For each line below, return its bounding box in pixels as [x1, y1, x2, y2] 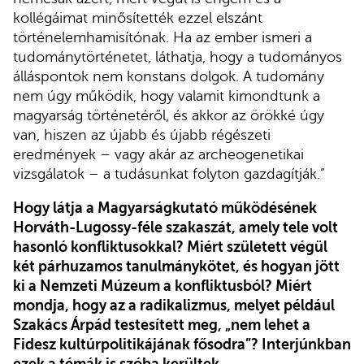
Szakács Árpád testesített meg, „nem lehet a [13, 316, 310, 333]
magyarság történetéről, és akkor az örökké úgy [13, 107, 324, 124]
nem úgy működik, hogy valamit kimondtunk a [13, 88, 320, 105]
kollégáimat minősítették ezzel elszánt [13, 10, 262, 27]
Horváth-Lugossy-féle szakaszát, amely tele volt [13, 219, 338, 236]
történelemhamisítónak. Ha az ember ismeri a [13, 29, 312, 46]
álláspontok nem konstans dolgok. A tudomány [13, 68, 324, 85]
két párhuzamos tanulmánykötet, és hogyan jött [13, 258, 340, 275]
